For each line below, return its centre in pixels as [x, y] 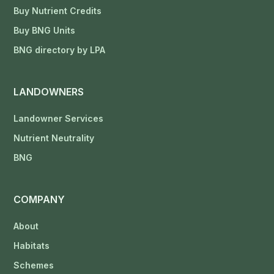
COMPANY [39, 199]
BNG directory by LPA [60, 50]
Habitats [32, 245]
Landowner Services [59, 118]
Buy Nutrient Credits [58, 10]
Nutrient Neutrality [54, 138]
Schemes [34, 265]
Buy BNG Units [45, 30]
